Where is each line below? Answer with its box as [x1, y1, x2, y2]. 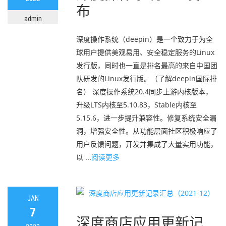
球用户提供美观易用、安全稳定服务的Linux [76, 47, 214, 57]
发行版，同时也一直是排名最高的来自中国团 [76, 61, 217, 70]
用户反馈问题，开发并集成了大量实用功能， [76, 139, 217, 149]
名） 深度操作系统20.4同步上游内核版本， [76, 87, 212, 96]
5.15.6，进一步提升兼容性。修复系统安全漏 [76, 113, 216, 123]
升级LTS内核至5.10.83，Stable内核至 [76, 100, 197, 109]
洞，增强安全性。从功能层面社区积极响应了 [76, 126, 217, 136]
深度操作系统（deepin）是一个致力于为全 [76, 34, 213, 44]
